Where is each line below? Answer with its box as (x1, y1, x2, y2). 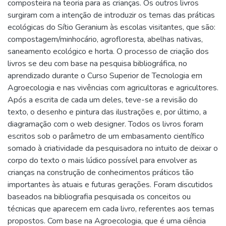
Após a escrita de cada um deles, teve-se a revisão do (8, 94, 198, 105)
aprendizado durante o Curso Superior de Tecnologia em (8, 70, 202, 81)
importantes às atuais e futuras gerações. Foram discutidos (8, 179, 213, 190)
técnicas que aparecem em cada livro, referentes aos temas (8, 203, 214, 214)
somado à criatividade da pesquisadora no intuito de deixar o (8, 142, 218, 154)
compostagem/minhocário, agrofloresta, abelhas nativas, (8, 33, 203, 45)
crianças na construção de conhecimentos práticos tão (8, 166, 194, 178)
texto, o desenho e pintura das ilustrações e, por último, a (8, 106, 207, 118)
